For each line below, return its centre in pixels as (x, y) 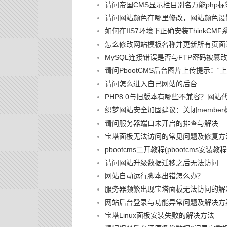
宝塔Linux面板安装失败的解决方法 (160, 216)
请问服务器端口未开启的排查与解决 (162, 123)
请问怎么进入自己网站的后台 (151, 84)
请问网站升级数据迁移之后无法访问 (162, 163)
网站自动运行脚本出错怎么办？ (155, 176)
